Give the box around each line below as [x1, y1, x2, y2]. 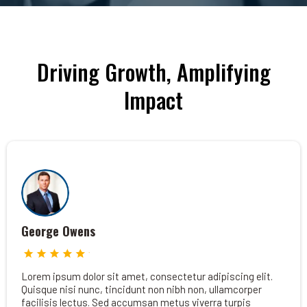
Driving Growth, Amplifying [36, 56, 271, 88]
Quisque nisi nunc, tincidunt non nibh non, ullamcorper [21, 283, 262, 296]
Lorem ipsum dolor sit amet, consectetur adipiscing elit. [21, 270, 273, 283]
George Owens [21, 222, 95, 241]
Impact [124, 84, 183, 116]
